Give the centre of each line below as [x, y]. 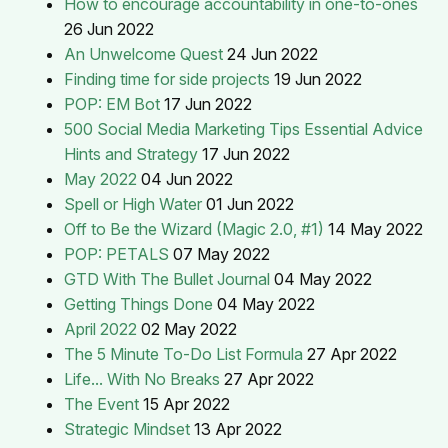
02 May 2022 [189, 328]
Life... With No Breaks [142, 378]
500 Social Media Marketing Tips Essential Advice [243, 128]
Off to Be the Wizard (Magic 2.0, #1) [194, 228]
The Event [101, 403]
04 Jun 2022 [187, 178]
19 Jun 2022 [318, 78]
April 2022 [100, 328]
